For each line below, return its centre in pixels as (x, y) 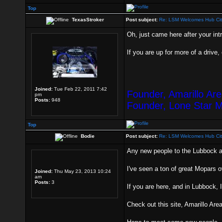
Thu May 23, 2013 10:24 (82, 171)
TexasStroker (88, 20)
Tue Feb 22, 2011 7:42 (80, 89)
